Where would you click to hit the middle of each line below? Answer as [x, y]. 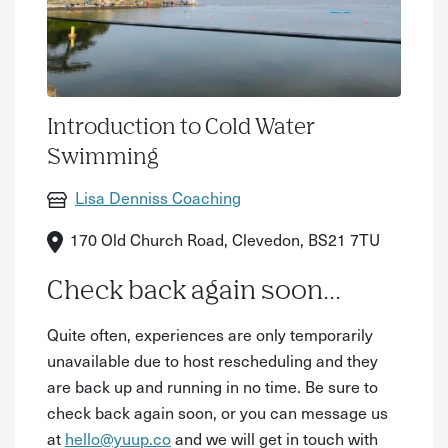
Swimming [103, 158]
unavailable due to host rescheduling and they [212, 359]
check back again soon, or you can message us [217, 411]
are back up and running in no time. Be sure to [212, 385]
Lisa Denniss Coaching [158, 197]
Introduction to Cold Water [181, 128]
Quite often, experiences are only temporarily [210, 333]
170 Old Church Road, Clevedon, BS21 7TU [225, 239]
